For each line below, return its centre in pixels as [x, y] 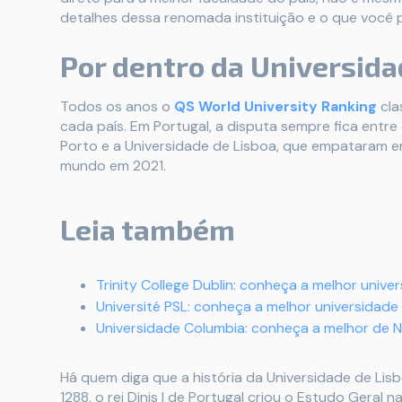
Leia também [148, 229]
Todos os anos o [115, 106]
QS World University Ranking [275, 106]
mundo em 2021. [113, 166]
